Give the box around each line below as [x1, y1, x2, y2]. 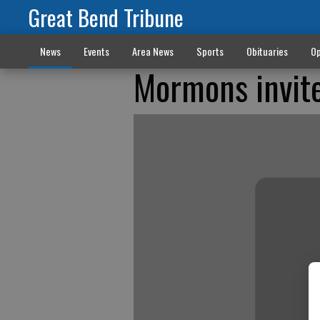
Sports [196, 44, 224, 59]
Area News [131, 44, 174, 59]
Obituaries [246, 44, 288, 59]
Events [83, 44, 109, 59]
